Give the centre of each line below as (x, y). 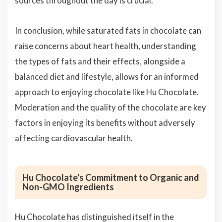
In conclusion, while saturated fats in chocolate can (108, 30)
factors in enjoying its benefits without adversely (105, 123)
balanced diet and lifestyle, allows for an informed (107, 77)
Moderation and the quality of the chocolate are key (111, 107)
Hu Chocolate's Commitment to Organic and (111, 177)
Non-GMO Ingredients (68, 187)
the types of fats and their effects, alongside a (100, 61)
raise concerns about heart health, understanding (106, 46)
